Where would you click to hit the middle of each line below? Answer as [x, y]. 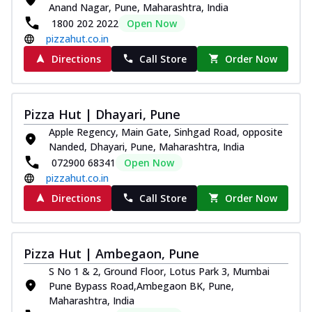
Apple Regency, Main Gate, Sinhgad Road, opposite [166, 132]
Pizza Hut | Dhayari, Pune [102, 114]
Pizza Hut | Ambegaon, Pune [111, 253]
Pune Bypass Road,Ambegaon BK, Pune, [141, 286]
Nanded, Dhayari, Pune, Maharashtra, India [147, 146]
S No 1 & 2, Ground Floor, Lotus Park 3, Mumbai [159, 271]
